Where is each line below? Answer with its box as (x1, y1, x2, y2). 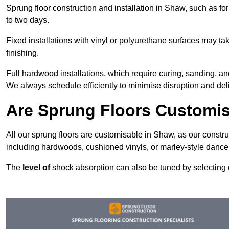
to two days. (6, 15, 49, 25)
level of (22, 163, 50, 172)
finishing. (6, 48, 39, 57)
